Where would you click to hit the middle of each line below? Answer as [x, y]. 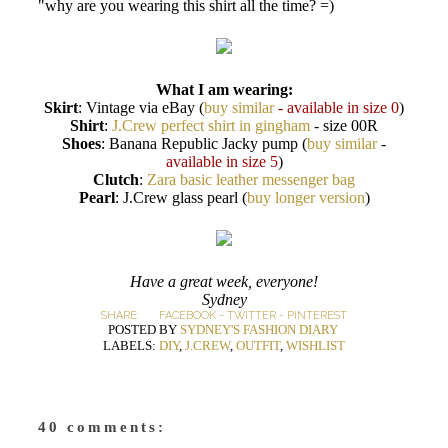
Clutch [116, 179]
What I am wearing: [224, 89]
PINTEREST [317, 315]
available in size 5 [221, 161]
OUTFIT [258, 345]
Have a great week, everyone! [224, 281]
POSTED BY [143, 329]
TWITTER [251, 315]
